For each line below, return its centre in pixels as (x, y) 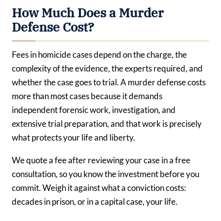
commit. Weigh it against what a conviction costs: (99, 187)
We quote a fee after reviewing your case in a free (101, 160)
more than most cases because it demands (87, 96)
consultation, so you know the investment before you (106, 174)
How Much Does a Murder (88, 13)
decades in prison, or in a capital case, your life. (95, 201)
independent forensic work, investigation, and (94, 110)
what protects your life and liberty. (74, 138)
